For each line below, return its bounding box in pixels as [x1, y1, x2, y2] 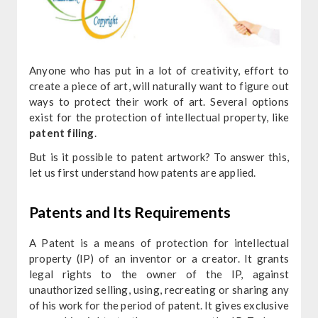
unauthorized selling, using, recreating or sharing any [28, 283, 290, 296]
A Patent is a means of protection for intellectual [28, 236, 290, 249]
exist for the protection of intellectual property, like [28, 110, 290, 124]
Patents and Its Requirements [28, 202, 231, 221]
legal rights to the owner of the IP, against [28, 267, 290, 280]
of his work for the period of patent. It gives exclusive [28, 298, 290, 312]
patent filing [28, 126, 94, 139]
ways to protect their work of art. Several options [28, 94, 290, 108]
